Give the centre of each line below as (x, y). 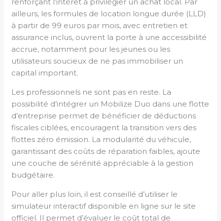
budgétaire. (33, 175)
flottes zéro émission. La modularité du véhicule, (101, 140)
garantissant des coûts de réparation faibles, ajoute (106, 151)
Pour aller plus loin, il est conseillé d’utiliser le (95, 194)
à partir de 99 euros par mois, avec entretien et (100, 26)
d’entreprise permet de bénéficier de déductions (104, 116)
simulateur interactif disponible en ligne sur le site (104, 206)
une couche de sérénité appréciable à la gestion (103, 163)
